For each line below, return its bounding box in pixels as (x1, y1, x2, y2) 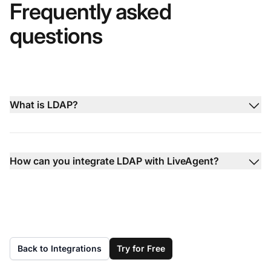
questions (10, 22, 102, 49)
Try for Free (117, 243, 165, 253)
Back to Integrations (18, 243, 102, 253)
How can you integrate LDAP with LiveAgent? (10, 154, 219, 167)
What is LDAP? (10, 98, 78, 111)
